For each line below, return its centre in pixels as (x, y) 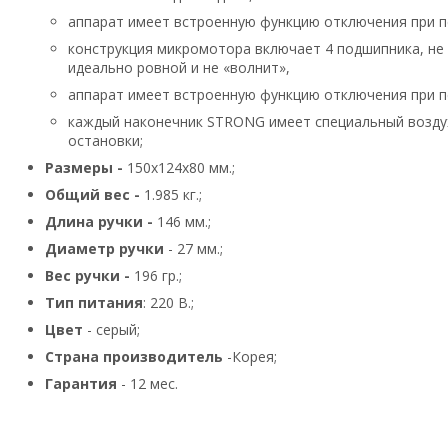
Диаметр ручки (104, 249)
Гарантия (81, 384)
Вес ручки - (87, 276)
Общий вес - (92, 195)
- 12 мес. (147, 384)
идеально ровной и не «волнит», (179, 68)
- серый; (111, 330)
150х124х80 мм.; (179, 168)
